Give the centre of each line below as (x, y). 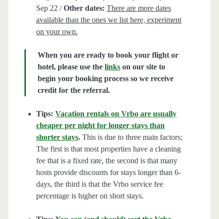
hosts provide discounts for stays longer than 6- (108, 173)
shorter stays (57, 137)
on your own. (57, 32)
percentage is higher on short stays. (90, 196)
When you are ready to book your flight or (108, 55)
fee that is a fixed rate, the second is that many (107, 161)
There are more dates (139, 8)
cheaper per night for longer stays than (100, 126)
